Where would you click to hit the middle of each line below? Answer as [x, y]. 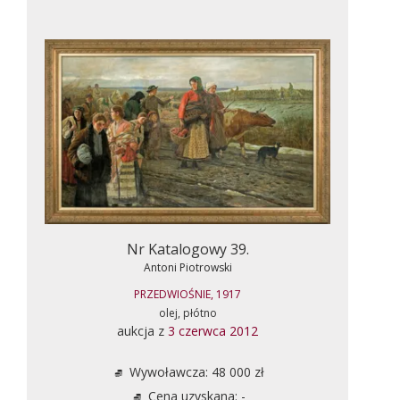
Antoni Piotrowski [187, 267]
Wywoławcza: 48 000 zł [195, 371]
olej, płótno [187, 312]
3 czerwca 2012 [213, 330]
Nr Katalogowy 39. [187, 249]
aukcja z [142, 330]
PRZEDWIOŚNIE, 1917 [187, 294]
